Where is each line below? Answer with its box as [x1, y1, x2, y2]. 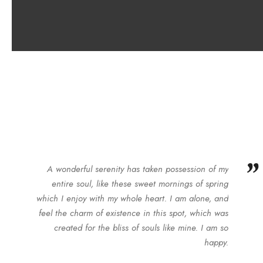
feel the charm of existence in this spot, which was [39, 207, 229, 220]
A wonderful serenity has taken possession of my [47, 163, 229, 176]
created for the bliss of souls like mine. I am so [54, 221, 229, 234]
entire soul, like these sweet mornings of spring [52, 177, 229, 190]
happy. [204, 236, 229, 249]
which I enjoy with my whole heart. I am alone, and [36, 192, 229, 205]
